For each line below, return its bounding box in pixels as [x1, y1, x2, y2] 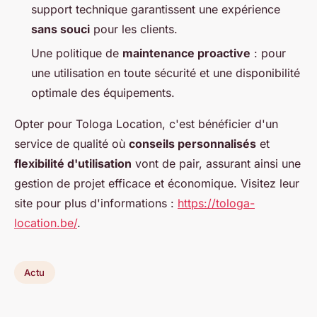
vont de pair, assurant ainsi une [132, 156, 301, 171]
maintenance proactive [122, 45, 250, 60]
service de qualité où [14, 136, 129, 151]
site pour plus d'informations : [14, 195, 178, 210]
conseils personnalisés [129, 136, 256, 151]
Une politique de [31, 45, 122, 60]
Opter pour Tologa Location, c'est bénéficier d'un [14, 116, 278, 131]
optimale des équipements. [31, 85, 175, 100]
